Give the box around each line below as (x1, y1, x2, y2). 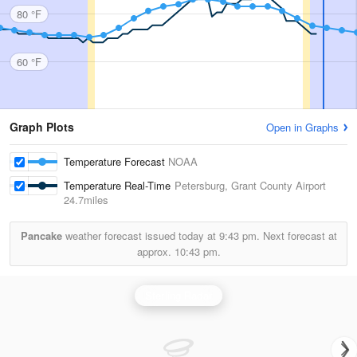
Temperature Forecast (64, 154, 168, 169)
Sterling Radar (145, 288, 212, 303)
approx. (136, 244, 175, 259)
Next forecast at (259, 228, 337, 243)
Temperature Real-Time (64, 178, 175, 193)
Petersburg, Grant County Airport (175, 178, 326, 193)
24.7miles (64, 192, 108, 207)
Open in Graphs (266, 120, 339, 135)
